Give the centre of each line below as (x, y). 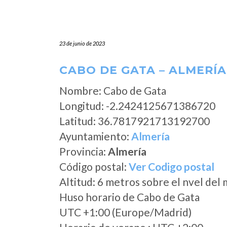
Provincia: (84, 151)
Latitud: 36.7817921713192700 (135, 121)
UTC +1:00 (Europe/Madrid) (125, 212)
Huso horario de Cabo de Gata (129, 197)
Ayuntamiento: (95, 136)
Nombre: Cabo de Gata (113, 90)
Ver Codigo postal (172, 166)
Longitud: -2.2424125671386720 (137, 106)
